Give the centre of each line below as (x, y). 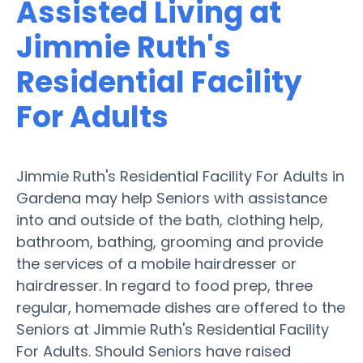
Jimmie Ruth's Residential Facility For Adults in (180, 176)
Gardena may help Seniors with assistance (172, 198)
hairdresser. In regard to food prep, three (164, 285)
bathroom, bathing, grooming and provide (170, 241)
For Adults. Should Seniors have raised (154, 351)
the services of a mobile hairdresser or (156, 263)
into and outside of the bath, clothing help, (170, 220)
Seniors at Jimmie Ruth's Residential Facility (173, 329)
